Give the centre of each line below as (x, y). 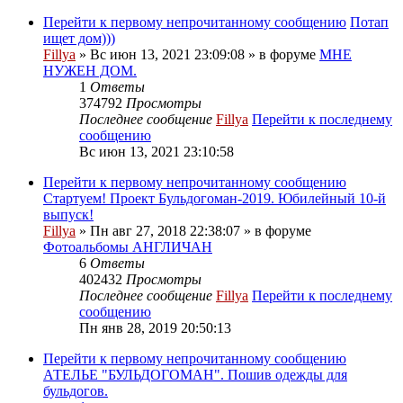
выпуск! (68, 214)
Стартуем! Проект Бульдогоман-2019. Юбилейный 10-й (215, 198)
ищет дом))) (79, 38)
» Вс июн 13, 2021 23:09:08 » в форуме (197, 54)
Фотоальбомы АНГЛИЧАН (128, 246)
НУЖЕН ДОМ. (90, 70)
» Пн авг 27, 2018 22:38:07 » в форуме (193, 230)
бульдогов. (76, 390)
